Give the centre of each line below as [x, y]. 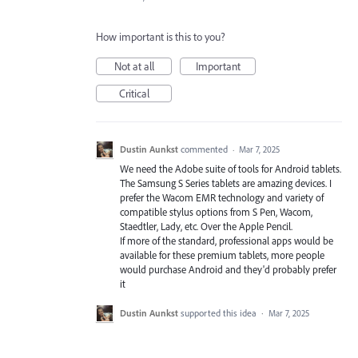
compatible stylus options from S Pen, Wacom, [216, 212]
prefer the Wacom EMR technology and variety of [222, 197]
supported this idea [220, 313]
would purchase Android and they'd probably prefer [228, 269]
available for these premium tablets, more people [222, 255]
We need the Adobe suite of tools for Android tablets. [231, 169]
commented [205, 149]
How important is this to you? [161, 37]
